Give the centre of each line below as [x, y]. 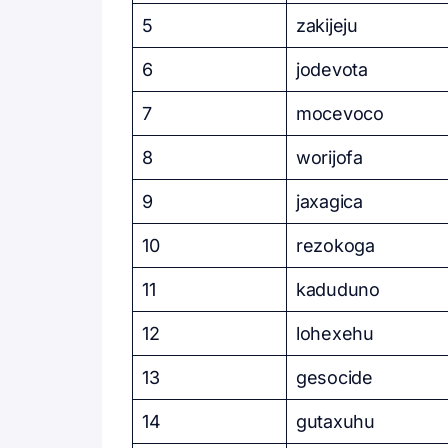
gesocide [334, 377]
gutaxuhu [335, 421]
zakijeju [327, 25]
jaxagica [329, 201]
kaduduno [338, 289]
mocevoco [340, 113]
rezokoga [335, 245]
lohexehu [335, 333]
